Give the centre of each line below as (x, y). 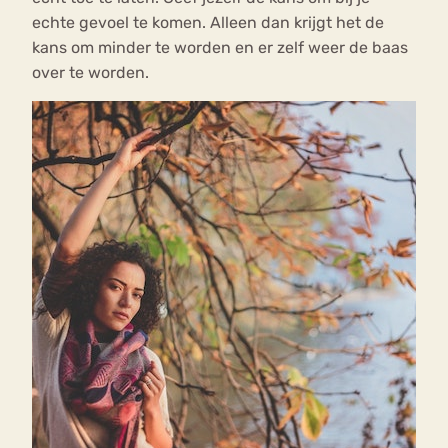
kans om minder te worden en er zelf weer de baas (220, 48)
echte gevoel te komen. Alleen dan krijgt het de (208, 23)
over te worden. (92, 73)
